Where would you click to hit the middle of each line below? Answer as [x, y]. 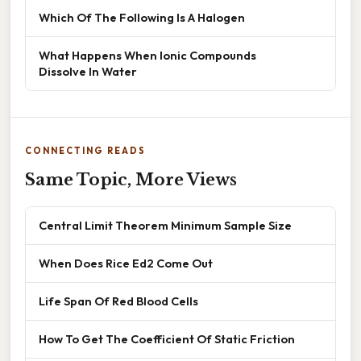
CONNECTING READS [85, 150]
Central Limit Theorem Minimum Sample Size [165, 225]
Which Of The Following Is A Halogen [142, 17]
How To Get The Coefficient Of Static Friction [167, 338]
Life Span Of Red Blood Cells [118, 301]
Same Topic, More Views [131, 179]
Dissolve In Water [88, 71]
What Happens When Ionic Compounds [147, 55]
